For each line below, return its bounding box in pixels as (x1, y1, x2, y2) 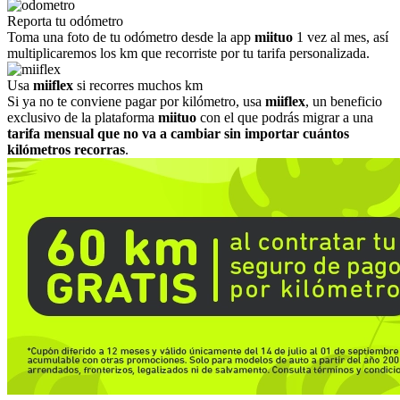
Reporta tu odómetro (7, 13, 123, 29)
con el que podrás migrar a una (196, 110, 373, 125)
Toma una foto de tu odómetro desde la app (7, 29, 254, 45)
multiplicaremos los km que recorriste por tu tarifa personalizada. (7, 46, 370, 61)
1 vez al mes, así (293, 29, 388, 45)
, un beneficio (305, 94, 382, 109)
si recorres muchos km (73, 78, 203, 93)
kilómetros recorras (7, 142, 125, 157)
